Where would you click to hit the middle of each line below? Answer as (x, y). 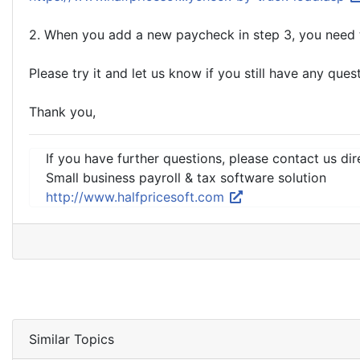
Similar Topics (72, 339)
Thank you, (62, 112)
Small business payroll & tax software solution (186, 178)
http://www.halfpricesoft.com (137, 197)
